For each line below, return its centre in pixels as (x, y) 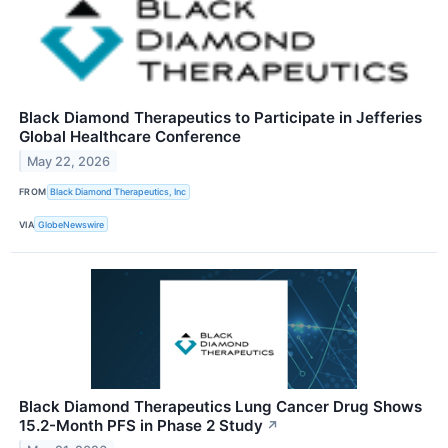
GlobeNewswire (71, 224)
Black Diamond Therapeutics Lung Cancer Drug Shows (220, 407)
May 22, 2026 (69, 161)
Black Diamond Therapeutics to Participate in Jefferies (220, 117)
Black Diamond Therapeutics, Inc (118, 192)
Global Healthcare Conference (130, 136)
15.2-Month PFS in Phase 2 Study (141, 426)
